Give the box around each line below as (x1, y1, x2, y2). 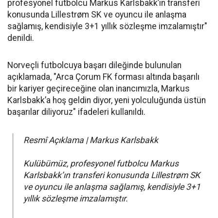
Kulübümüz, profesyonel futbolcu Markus (23, 159, 179, 169)
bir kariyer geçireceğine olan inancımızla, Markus (7, 84, 190, 94)
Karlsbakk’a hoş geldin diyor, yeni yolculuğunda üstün (7, 95, 206, 106)
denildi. (7, 33, 34, 43)
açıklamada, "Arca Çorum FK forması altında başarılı (7, 72, 200, 82)
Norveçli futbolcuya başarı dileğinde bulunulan (7, 60, 182, 71)
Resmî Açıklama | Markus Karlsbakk (23, 135, 158, 145)
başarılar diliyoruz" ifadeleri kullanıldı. (7, 107, 145, 117)
